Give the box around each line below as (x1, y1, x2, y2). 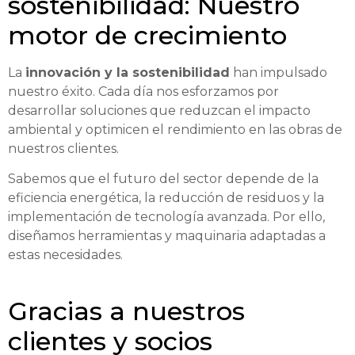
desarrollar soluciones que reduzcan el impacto (8, 102, 311, 118)
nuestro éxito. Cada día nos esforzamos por (8, 83, 279, 99)
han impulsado (230, 64, 327, 80)
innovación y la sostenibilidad (25, 64, 230, 80)
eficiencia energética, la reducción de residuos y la (8, 190, 324, 206)
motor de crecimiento (8, 19, 287, 51)
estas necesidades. (8, 247, 123, 263)
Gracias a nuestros (8, 296, 245, 327)
